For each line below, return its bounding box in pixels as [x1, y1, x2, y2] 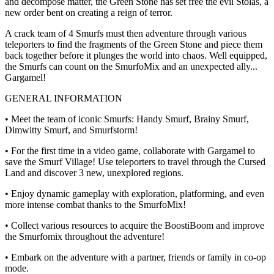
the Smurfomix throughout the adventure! [5, 231, 165, 242]
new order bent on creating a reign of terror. [5, 7, 172, 18]
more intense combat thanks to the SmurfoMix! [5, 199, 186, 210]
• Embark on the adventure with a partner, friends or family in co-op [5, 251, 266, 262]
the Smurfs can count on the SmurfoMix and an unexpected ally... [5, 61, 257, 72]
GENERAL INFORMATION [5, 92, 122, 103]
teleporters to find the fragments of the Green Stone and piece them [5, 39, 262, 50]
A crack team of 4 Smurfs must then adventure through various [5, 28, 246, 39]
